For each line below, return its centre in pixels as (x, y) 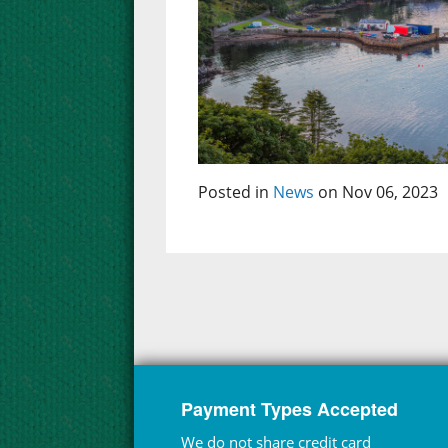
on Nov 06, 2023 (376, 192)
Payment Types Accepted (290, 409)
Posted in (236, 192)
